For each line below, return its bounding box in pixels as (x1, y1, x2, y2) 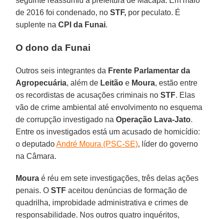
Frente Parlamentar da (108, 66, 191, 75)
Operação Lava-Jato (116, 115, 191, 124)
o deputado (16, 139, 57, 148)
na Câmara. (16, 152, 57, 160)
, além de (66, 78, 101, 87)
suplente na (16, 20, 57, 29)
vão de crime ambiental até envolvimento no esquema (16, 103, 203, 111)
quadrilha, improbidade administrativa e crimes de (16, 198, 189, 207)
